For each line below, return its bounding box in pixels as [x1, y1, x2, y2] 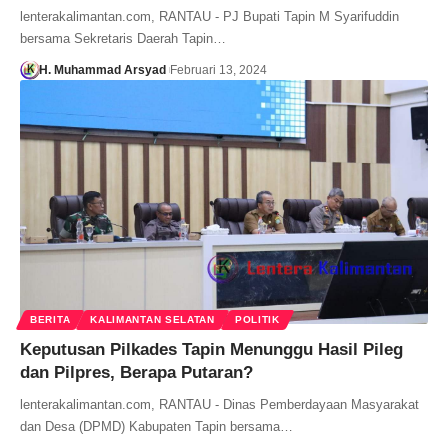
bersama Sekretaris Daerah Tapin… [20, 30, 226, 46]
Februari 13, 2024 [169, 62, 267, 77]
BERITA [30, 314, 71, 326]
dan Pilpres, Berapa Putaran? [20, 363, 253, 383]
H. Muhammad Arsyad [38, 62, 166, 77]
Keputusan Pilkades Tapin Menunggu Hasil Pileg [20, 340, 403, 360]
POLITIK [234, 314, 280, 326]
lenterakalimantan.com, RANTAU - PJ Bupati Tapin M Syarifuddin [20, 8, 399, 24]
